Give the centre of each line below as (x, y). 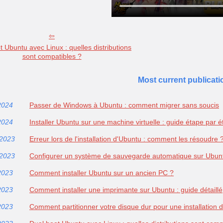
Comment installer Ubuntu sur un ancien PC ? (102, 173)
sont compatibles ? (52, 56)
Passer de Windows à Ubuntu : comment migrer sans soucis (124, 105)
